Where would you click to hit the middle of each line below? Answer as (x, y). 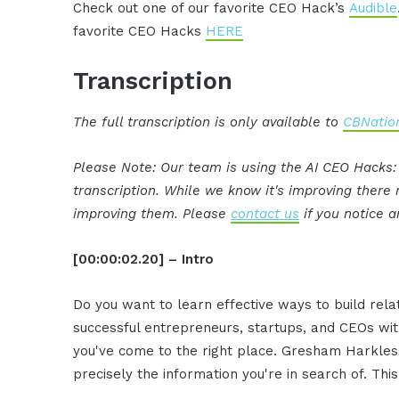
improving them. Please (152, 213)
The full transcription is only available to (208, 122)
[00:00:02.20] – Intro (144, 259)
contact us (265, 213)
